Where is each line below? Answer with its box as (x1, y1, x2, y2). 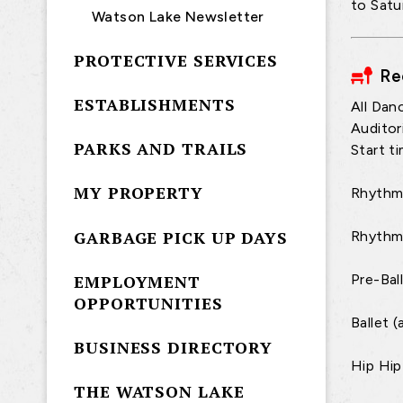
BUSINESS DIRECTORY (74, 336, 273, 358)
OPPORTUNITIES (74, 291, 223, 314)
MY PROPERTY (74, 182, 203, 204)
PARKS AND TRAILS (74, 138, 248, 160)
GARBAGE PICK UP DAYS (74, 226, 288, 248)
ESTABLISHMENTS (74, 93, 236, 115)
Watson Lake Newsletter (92, 7, 264, 25)
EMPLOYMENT (74, 270, 201, 292)
